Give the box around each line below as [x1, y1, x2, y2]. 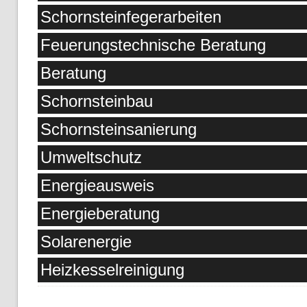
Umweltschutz [40, 148, 142, 167]
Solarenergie [40, 232, 132, 251]
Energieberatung [40, 204, 160, 223]
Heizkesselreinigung [40, 260, 184, 279]
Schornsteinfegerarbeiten [40, 8, 221, 26]
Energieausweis [40, 176, 154, 195]
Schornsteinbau [40, 92, 153, 110]
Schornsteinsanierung [40, 120, 197, 138]
